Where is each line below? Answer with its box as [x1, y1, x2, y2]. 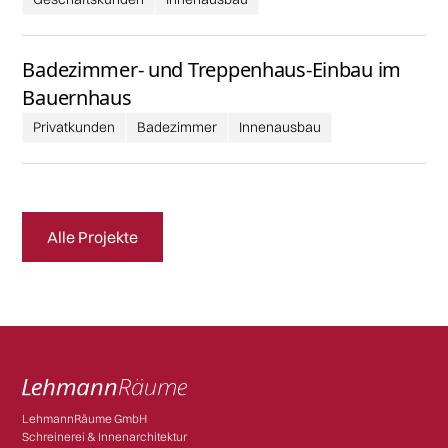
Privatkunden [33, 117, 116, 136]
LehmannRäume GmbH [22, 410, 148, 426]
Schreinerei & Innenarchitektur [22, 428, 188, 444]
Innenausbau [239, 117, 322, 136]
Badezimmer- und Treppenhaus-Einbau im [22, 55, 402, 83]
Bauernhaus [22, 83, 132, 111]
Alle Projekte [47, 226, 139, 247]
